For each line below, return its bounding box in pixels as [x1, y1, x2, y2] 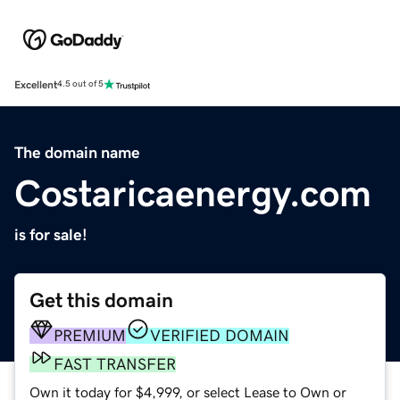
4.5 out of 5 [57, 79, 104, 89]
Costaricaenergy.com [14, 174, 371, 212]
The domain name [14, 144, 140, 161]
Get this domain [29, 289, 173, 311]
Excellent [14, 79, 57, 90]
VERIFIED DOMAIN [150, 327, 289, 344]
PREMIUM [54, 327, 126, 344]
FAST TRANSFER [54, 355, 176, 372]
